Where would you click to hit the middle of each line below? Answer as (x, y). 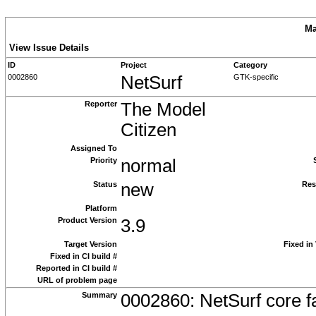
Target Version (91, 244)
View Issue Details (49, 48)
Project (134, 65)
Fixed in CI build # (84, 256)
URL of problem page (77, 280)
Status (105, 184)
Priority (104, 160)
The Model (163, 109)
